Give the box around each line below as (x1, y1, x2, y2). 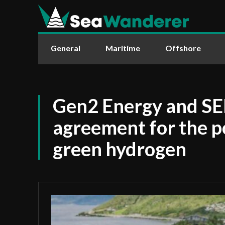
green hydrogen (53, 137, 186, 160)
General (51, 43, 80, 53)
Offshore (165, 43, 201, 53)
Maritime (105, 43, 140, 53)
